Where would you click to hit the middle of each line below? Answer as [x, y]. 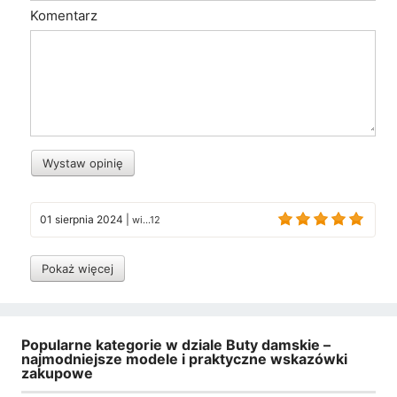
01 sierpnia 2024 [82, 219]
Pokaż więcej [78, 268]
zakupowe [57, 373]
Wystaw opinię [83, 163]
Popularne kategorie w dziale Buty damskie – [176, 344]
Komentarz [64, 16]
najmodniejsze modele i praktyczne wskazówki [184, 358]
